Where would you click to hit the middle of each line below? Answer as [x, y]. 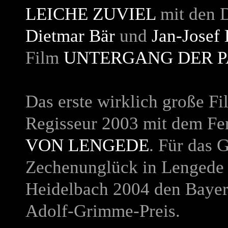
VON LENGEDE [87, 145]
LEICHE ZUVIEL [91, 14]
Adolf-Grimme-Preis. [103, 211]
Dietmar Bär [70, 36]
